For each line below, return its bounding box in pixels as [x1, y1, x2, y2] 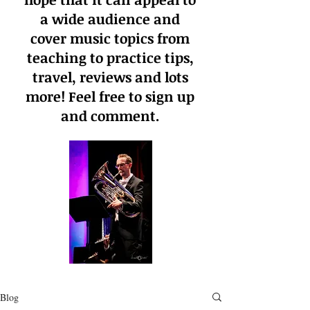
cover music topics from [30, 28, 190, 48]
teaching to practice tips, [26, 48, 194, 67]
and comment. [60, 106, 160, 125]
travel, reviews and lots [32, 67, 188, 86]
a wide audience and [40, 9, 180, 28]
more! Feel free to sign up [26, 86, 194, 106]
